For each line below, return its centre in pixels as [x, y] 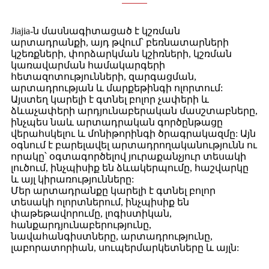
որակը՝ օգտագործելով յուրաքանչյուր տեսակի [128, 156]
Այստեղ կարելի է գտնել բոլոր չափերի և [110, 99]
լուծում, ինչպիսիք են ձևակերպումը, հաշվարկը [130, 168]
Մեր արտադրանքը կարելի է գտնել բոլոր [113, 190]
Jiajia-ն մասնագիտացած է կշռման [95, 31]
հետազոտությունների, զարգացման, [104, 76]
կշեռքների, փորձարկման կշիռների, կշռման [121, 53]
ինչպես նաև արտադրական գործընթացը [117, 122]
